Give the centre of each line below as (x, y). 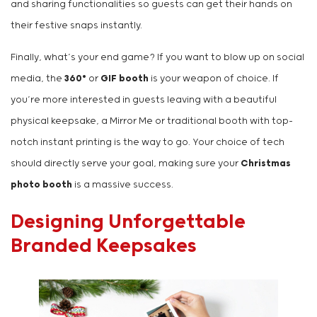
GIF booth (125, 79)
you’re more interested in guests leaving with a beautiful (144, 100)
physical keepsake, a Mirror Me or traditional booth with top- (152, 122)
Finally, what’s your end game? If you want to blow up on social (157, 58)
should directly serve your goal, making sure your (126, 164)
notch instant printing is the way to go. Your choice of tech (148, 143)
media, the (38, 79)
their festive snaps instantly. (76, 26)
